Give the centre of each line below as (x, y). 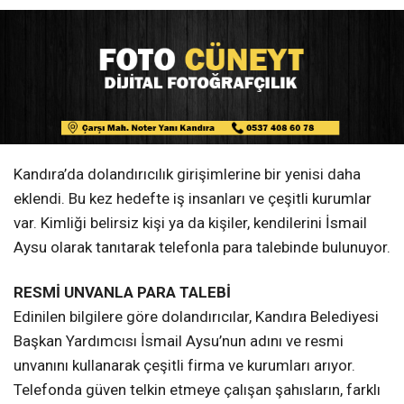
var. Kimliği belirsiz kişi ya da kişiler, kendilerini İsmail (190, 223)
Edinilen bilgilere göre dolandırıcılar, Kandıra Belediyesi (196, 316)
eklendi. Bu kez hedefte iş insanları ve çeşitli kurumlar (193, 199)
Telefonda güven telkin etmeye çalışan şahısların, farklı (197, 389)
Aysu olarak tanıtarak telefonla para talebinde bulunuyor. (202, 248)
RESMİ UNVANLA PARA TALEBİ (122, 292)
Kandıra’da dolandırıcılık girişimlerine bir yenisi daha (187, 174)
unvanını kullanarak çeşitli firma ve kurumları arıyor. (184, 365)
